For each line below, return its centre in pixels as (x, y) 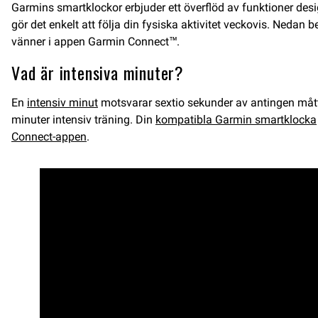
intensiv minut (62, 103)
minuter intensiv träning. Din (83, 120)
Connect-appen (49, 137)
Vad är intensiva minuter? (98, 72)
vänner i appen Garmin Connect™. (95, 42)
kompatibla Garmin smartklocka (236, 120)
